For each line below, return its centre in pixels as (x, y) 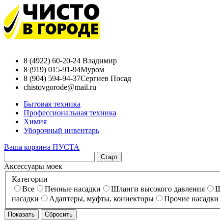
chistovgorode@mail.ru (60, 87)
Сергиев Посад (106, 78)
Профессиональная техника (70, 113)
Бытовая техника (52, 104)
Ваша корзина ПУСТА (42, 147)
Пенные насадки (73, 189)
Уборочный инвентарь (61, 130)
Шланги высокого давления (158, 189)
